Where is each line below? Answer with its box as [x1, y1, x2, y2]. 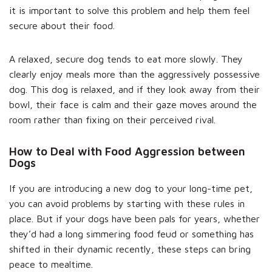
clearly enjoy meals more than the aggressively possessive [9, 68, 260, 80]
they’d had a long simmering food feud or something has [9, 228, 254, 239]
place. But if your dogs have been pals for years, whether [9, 212, 260, 224]
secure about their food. [9, 19, 115, 31]
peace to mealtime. [9, 258, 93, 270]
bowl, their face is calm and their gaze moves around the [9, 98, 257, 110]
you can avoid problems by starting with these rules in [9, 197, 245, 209]
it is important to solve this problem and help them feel [9, 4, 250, 16]
